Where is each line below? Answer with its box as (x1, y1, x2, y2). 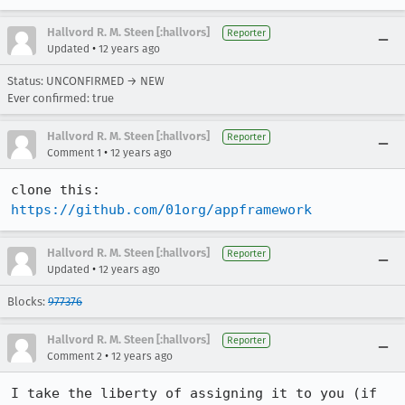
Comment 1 (47, 146, 101, 159)
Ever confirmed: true (7, 91, 114, 105)
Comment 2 (47, 350, 102, 363)
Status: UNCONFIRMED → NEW (7, 74, 165, 88)
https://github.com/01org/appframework (11, 202, 312, 218)
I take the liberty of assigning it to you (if (11, 385, 377, 401)
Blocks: (7, 295, 48, 308)
